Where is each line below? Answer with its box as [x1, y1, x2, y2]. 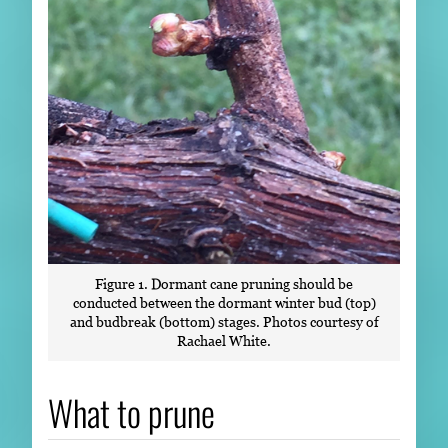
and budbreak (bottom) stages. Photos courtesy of [69, 313, 379, 331]
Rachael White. [177, 332, 271, 350]
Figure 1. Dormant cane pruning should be [95, 275, 353, 293]
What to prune [48, 386, 215, 439]
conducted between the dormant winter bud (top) [72, 294, 376, 312]
